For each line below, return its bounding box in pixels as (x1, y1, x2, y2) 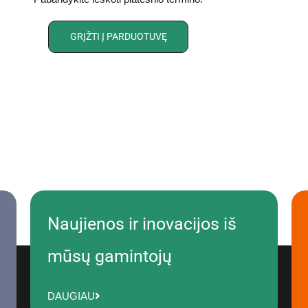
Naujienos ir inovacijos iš (47, 214, 236, 234)
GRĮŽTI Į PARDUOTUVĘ (69, 31, 167, 43)
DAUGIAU (47, 289, 95, 302)
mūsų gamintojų (47, 246, 172, 267)
